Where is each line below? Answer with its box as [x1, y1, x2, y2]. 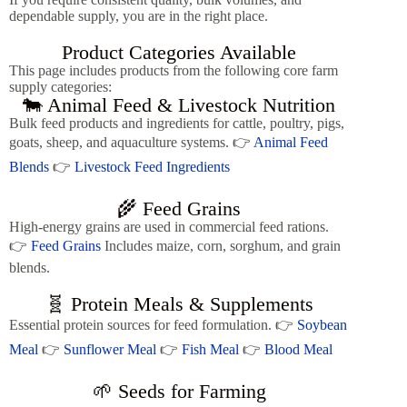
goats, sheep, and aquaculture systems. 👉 [9, 134, 253, 150]
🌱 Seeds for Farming [92, 380, 266, 402]
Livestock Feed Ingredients [74, 159, 230, 174]
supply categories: [9, 79, 112, 94]
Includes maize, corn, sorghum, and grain [101, 238, 341, 253]
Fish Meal [182, 342, 239, 357]
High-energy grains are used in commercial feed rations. [9, 219, 329, 234]
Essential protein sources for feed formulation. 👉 [9, 317, 297, 333]
